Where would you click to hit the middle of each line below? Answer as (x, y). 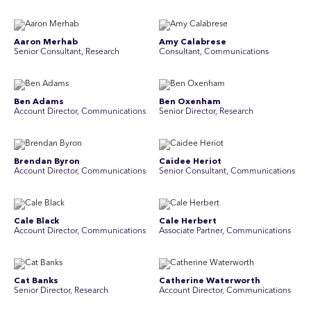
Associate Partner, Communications (225, 231)
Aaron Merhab (46, 42)
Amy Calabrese (193, 42)
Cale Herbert (188, 221)
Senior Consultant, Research (67, 52)
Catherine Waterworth (210, 281)
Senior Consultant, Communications (227, 171)
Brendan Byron (47, 162)
